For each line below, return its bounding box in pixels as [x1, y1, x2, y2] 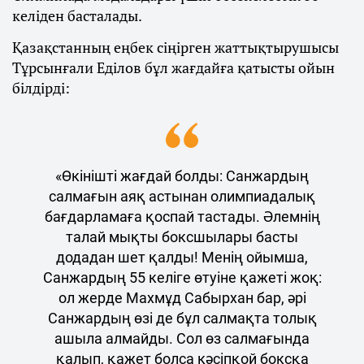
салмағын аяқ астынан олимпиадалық [49, 187, 315, 205]
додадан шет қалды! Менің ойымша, [56, 248, 308, 266]
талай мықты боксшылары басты [66, 227, 298, 245]
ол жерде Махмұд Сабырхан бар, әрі [58, 288, 306, 306]
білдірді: [12, 77, 70, 97]
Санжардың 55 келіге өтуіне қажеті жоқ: [42, 268, 322, 286]
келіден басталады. [12, 5, 142, 25]
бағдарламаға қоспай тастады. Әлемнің [44, 207, 320, 225]
